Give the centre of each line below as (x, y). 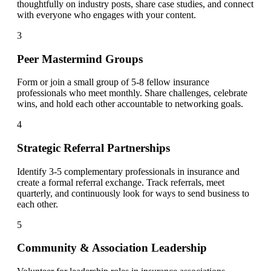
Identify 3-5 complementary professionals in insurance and (128, 171)
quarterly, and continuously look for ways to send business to (133, 193)
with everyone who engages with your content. (106, 15)
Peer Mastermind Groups (80, 59)
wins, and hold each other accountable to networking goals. (130, 104)
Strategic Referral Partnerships (93, 148)
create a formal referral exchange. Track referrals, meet (121, 182)
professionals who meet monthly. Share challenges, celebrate (132, 93)
